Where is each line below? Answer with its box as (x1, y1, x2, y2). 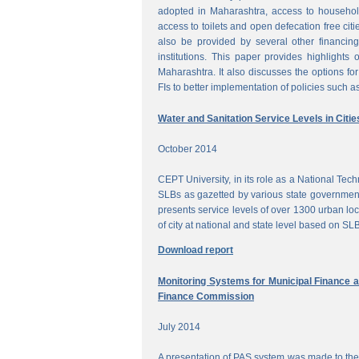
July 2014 (158, 321, 200, 333)
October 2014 (158, 143, 217, 155)
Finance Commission (158, 291, 254, 302)
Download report (158, 244, 233, 256)
